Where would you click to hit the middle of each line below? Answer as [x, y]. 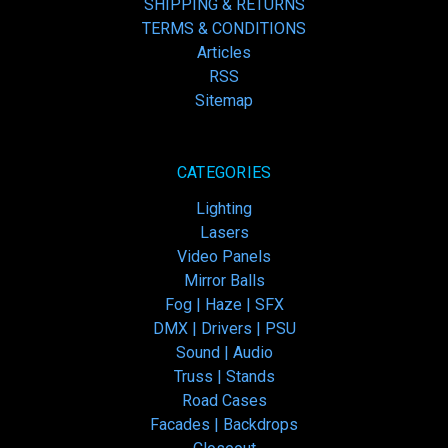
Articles [224, 52]
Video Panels [224, 256]
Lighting [224, 208]
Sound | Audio [224, 352]
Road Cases [224, 400]
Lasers [224, 232]
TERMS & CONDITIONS [224, 28]
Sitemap [224, 100]
